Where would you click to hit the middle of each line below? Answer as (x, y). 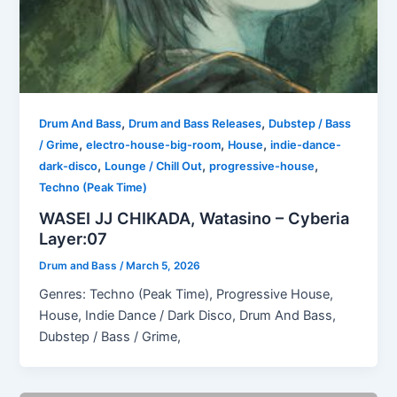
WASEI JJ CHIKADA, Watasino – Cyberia (195, 218)
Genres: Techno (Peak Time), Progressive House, (187, 295)
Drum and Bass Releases (195, 123)
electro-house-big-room (154, 144)
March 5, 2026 (163, 265)
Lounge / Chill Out (154, 166)
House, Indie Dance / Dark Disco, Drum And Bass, (188, 316)
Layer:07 (74, 238)
